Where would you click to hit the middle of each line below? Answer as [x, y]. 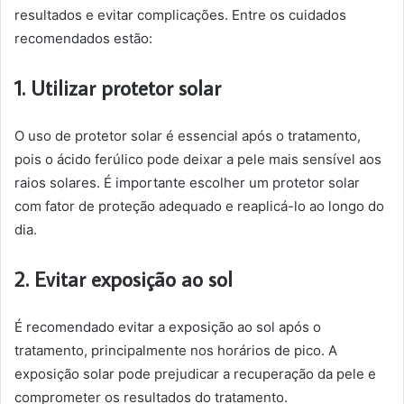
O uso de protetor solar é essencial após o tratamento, [188, 136]
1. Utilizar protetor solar [118, 87]
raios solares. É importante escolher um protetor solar [187, 183]
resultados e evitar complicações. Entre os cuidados [180, 15]
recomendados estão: [83, 38]
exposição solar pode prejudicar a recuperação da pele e [195, 374]
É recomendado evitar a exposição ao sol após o [168, 327]
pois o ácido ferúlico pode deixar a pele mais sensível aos [198, 159]
